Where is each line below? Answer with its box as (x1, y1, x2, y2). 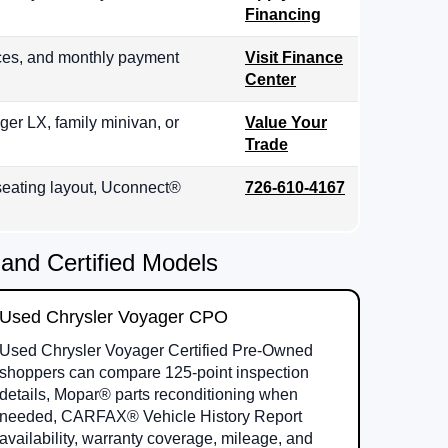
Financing (245, 6, 321, 24)
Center (245, 71, 296, 89)
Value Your (245, 114, 327, 132)
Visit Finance (245, 49, 343, 67)
